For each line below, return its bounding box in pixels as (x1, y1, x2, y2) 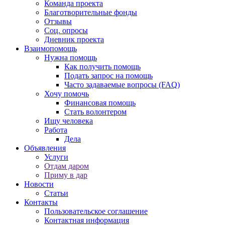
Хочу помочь (44, 89, 89, 98)
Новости (24, 179, 54, 188)
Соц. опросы (44, 26, 88, 35)
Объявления (24, 143, 66, 152)
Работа (44, 125, 67, 134)
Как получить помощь (64, 62, 141, 71)
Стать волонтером (64, 107, 127, 116)
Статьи (44, 188, 68, 197)
